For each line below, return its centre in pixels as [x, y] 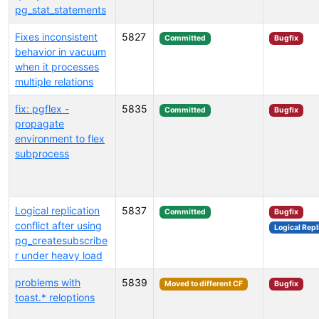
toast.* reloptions [55, 297]
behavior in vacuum [61, 52]
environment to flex [60, 138]
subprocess [42, 153]
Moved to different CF [203, 284]
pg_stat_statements [61, 10]
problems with [48, 282]
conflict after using [58, 225]
